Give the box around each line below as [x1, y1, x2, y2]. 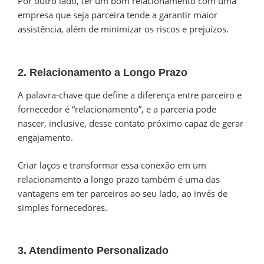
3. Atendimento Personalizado [18, 245, 169, 257]
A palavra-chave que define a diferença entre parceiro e [18, 89, 242, 101]
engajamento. [18, 131, 73, 144]
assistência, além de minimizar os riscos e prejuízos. [18, 23, 231, 35]
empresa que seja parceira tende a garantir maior [18, 9, 217, 21]
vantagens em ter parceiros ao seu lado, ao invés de [18, 187, 227, 199]
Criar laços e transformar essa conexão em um [18, 159, 206, 171]
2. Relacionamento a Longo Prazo [18, 66, 187, 78]
